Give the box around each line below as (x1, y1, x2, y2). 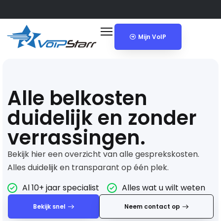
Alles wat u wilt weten (122, 182, 205, 194)
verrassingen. (7, 123, 146, 151)
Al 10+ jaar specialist (22, 182, 99, 194)
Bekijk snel (33, 202, 66, 211)
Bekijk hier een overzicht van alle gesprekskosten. (7, 148, 199, 160)
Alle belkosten (7, 84, 147, 112)
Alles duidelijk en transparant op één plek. (7, 161, 169, 173)
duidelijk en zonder (7, 104, 197, 132)
